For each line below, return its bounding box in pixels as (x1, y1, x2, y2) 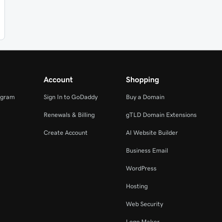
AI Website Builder (125, 129, 178, 136)
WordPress (125, 165, 157, 171)
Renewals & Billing (43, 111, 95, 118)
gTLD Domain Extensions (125, 111, 197, 118)
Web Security (125, 201, 163, 207)
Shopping (125, 75, 159, 83)
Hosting (125, 183, 148, 189)
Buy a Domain (125, 94, 165, 100)
